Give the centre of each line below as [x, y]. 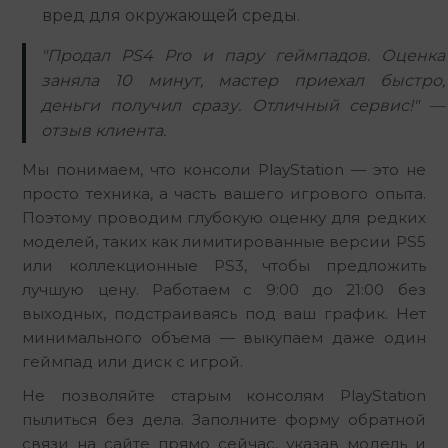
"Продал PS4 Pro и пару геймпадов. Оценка [243, 55]
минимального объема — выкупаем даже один [224, 337]
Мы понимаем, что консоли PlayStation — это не [224, 169]
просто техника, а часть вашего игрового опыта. [224, 193]
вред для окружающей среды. [171, 15]
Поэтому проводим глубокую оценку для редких [224, 217]
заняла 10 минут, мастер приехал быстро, [243, 80]
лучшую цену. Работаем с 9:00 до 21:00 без [224, 289]
